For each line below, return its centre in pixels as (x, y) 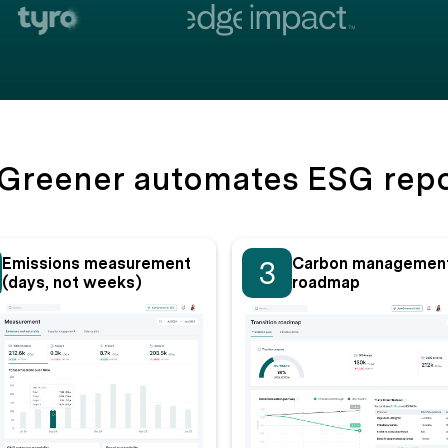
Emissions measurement (96, 263)
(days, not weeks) (72, 282)
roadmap (326, 282)
